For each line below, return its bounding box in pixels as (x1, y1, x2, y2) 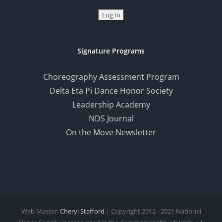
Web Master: (21, 206, 60, 216)
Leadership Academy (72, 99, 150, 110)
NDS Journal (88, 112, 134, 124)
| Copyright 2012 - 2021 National (104, 206, 201, 216)
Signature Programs (77, 46, 145, 55)
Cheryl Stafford (59, 206, 105, 216)
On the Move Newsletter (66, 126, 156, 138)
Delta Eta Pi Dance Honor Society (49, 85, 173, 96)
